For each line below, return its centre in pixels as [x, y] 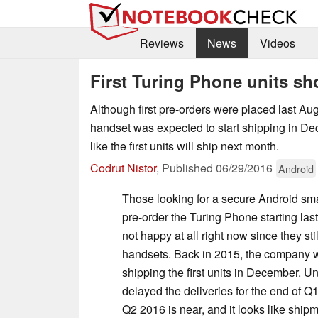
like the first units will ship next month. [185, 146]
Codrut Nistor [123, 168]
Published [189, 168]
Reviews [161, 43]
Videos [277, 43]
